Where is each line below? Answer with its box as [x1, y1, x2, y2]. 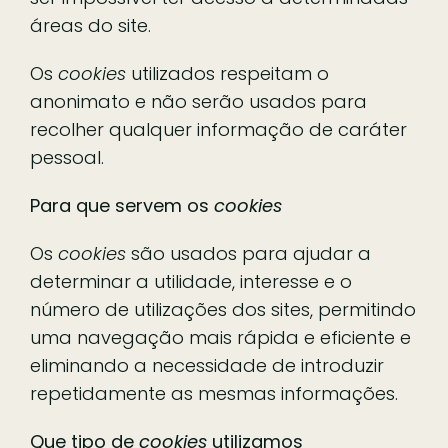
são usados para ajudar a [126, 240, 371, 266]
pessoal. [30, 144, 104, 170]
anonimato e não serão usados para [30, 88, 367, 114]
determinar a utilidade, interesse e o [30, 268, 352, 294]
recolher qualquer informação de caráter [30, 116, 407, 142]
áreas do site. [30, 12, 151, 38]
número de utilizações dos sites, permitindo [30, 296, 416, 322]
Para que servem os [30, 192, 214, 218]
